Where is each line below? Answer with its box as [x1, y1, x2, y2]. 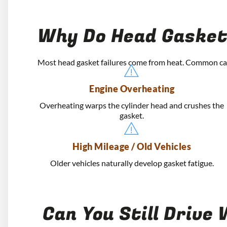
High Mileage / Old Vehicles [72, 141, 192, 153]
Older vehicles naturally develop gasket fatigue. [50, 158, 214, 168]
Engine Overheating [89, 83, 174, 95]
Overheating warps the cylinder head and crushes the [40, 100, 224, 110]
